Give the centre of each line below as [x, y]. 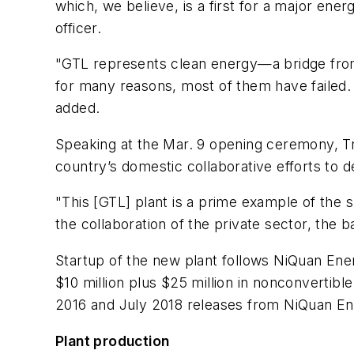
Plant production [113, 341]
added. [78, 108]
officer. [79, 28]
